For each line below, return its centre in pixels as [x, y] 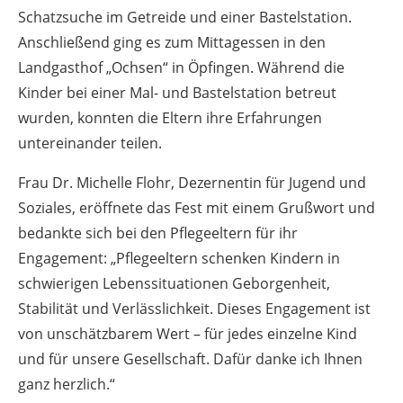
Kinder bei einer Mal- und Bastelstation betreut [177, 92]
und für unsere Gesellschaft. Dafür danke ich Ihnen [190, 358]
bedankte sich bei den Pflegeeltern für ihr [158, 233]
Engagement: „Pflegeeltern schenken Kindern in [179, 258]
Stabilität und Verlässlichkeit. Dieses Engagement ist [194, 308]
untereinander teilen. [90, 143]
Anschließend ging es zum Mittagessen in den [172, 42]
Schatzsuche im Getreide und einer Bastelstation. [185, 17]
